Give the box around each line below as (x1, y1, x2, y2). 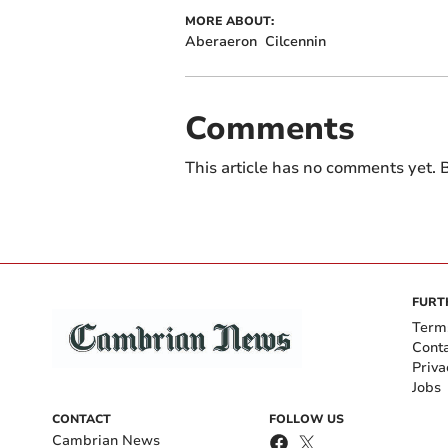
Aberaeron (184, 32, 257, 51)
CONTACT (52, 411, 111, 427)
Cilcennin (264, 32, 326, 51)
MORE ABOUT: (184, 13, 274, 29)
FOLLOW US (269, 411, 344, 427)
